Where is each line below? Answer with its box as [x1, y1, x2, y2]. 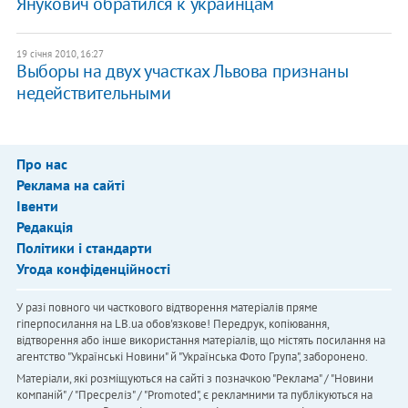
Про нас [15, 154, 67, 173]
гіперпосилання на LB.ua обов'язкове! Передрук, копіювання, [15, 315, 329, 331]
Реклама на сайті [15, 175, 125, 194]
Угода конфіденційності [15, 259, 170, 278]
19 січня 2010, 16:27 [15, 46, 104, 60]
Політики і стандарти [15, 238, 152, 257]
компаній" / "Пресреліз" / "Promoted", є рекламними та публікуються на [15, 386, 372, 403]
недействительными [15, 80, 171, 105]
